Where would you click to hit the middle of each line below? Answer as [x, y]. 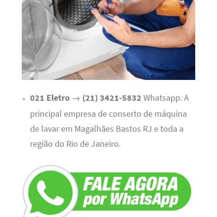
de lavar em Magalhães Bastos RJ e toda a [107, 129]
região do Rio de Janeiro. [75, 144]
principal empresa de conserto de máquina [108, 114]
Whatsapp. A [165, 98]
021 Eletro [50, 98]
